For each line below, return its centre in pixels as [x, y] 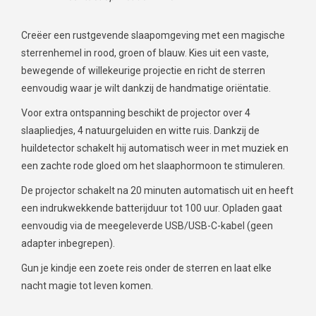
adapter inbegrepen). [68, 243]
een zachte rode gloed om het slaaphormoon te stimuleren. [153, 165]
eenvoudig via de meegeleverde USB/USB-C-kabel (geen [147, 225]
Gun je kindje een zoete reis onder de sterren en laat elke [146, 268]
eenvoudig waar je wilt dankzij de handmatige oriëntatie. [146, 88]
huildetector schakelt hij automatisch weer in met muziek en [155, 148]
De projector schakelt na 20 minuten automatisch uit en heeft [157, 190]
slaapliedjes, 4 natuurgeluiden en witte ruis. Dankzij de [140, 130]
